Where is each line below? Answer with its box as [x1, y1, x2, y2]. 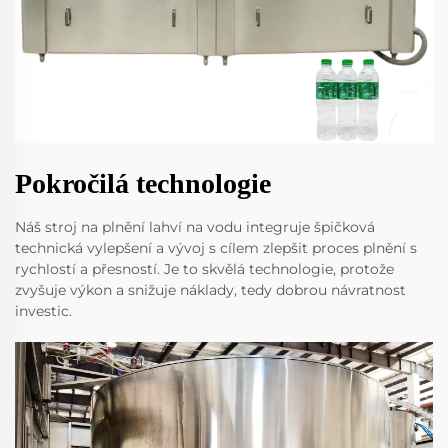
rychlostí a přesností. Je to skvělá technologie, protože [15, 259, 394, 278]
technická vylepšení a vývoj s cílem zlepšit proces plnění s [15, 238, 417, 257]
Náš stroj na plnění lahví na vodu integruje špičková [15, 217, 375, 236]
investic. [15, 301, 72, 320]
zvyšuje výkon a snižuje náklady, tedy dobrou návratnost [15, 280, 406, 299]
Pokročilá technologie [15, 167, 271, 199]
